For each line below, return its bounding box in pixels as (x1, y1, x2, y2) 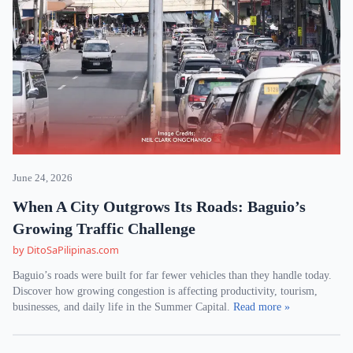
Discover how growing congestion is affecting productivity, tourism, (13, 285, 318, 297)
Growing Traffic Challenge (13, 220, 195, 237)
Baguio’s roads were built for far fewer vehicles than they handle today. (13, 269, 332, 281)
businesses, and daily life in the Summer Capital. (13, 301, 233, 313)
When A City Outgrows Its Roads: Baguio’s (13, 198, 306, 215)
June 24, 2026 (13, 173, 72, 184)
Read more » (233, 301, 290, 313)
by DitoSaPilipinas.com (13, 243, 119, 257)
